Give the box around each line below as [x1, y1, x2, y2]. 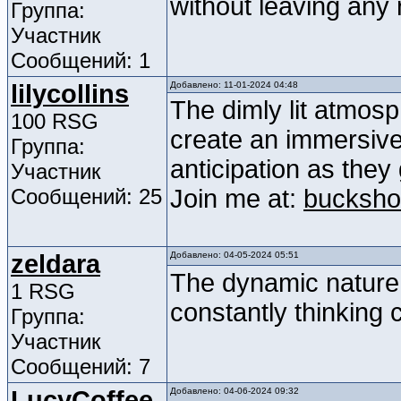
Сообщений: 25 [11, 184, 162, 209]
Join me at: [170, 184, 303, 214]
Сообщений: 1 [11, 48, 150, 73]
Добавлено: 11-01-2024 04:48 [170, 80, 298, 90]
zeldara [11, 250, 100, 279]
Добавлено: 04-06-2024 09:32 [170, 386, 299, 397]
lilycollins [11, 80, 129, 109]
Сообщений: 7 [11, 354, 150, 380]
